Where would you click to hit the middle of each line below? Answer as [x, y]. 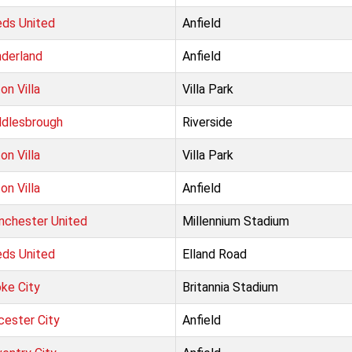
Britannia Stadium [230, 287]
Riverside [207, 122]
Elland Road [214, 254]
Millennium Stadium [236, 221]
